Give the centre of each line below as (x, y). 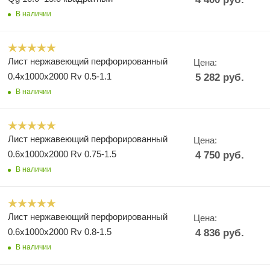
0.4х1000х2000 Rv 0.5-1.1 (60, 76)
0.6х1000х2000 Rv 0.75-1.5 (62, 154)
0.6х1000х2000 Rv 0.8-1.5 (60, 232)
